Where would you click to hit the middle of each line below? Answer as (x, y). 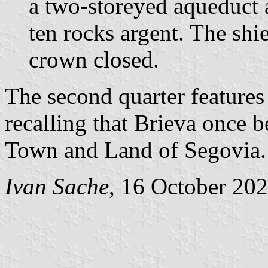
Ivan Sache (57, 186)
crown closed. (94, 59)
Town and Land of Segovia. (135, 150)
